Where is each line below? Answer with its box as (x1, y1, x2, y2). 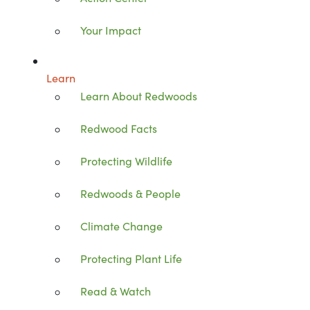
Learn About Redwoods (80, 88, 198, 103)
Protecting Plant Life (80, 250, 183, 266)
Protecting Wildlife (80, 153, 173, 168)
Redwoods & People (80, 185, 181, 201)
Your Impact (80, 22, 142, 37)
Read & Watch (80, 283, 152, 298)
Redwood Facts (80, 120, 158, 136)
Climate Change (80, 218, 163, 233)
